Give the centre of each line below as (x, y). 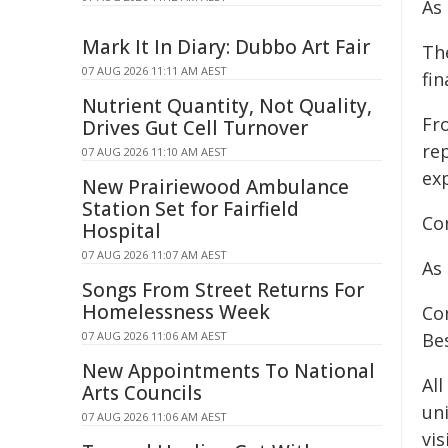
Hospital (121, 231)
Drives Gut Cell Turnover (195, 128)
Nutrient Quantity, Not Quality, (227, 106)
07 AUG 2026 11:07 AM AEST (154, 254)
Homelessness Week (176, 312)
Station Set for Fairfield (190, 209)
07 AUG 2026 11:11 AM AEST (154, 70)
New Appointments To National (228, 371)
